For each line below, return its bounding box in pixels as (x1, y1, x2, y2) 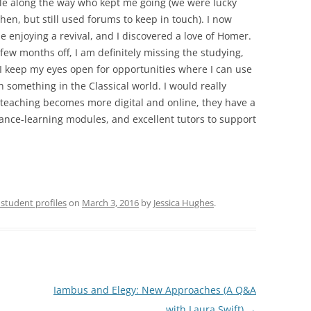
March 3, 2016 (82, 196, 139, 209)
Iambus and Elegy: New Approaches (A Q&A (53, 283, 256, 296)
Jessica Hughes (153, 196, 214, 209)
